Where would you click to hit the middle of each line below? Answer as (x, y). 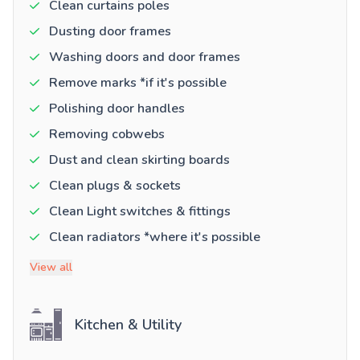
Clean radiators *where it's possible (155, 237)
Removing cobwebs (107, 135)
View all (51, 268)
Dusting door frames (110, 32)
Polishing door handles (117, 109)
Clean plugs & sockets (115, 186)
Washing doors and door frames (145, 57)
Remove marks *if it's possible (138, 83)
